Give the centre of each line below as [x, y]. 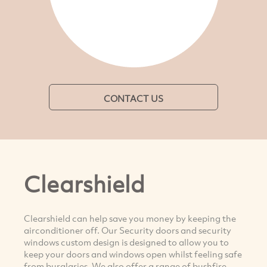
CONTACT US [133, 98]
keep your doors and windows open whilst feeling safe [133, 254]
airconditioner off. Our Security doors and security [128, 230]
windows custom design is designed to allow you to [126, 242]
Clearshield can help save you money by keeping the [130, 218]
